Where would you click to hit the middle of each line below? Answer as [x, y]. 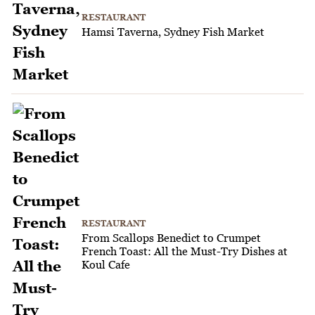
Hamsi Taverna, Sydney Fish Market [173, 31]
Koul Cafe [106, 264]
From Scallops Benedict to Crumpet [171, 237]
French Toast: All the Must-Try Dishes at [185, 251]
